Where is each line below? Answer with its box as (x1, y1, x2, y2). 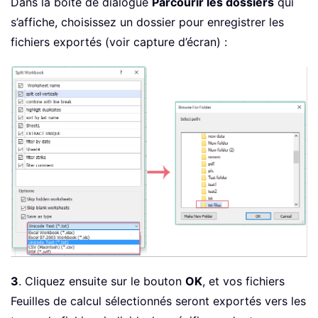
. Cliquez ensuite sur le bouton (18, 274, 185, 289)
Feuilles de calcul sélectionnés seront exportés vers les (11, 294, 306, 309)
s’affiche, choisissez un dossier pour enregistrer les (11, 14, 284, 29)
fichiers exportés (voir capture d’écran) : (11, 34, 227, 49)
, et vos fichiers (202, 274, 285, 289)
